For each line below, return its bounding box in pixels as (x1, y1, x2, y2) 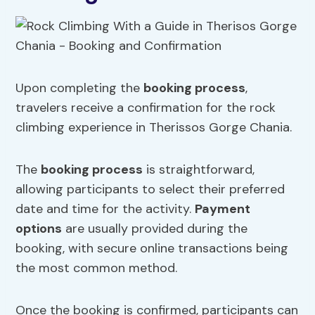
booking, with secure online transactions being (15, 240, 289, 257)
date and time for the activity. (15, 200, 195, 218)
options (15, 220, 63, 238)
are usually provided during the (62, 220, 248, 238)
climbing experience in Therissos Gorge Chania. (15, 119, 292, 136)
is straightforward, (143, 161, 255, 179)
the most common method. (15, 259, 178, 277)
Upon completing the (15, 79, 144, 97)
